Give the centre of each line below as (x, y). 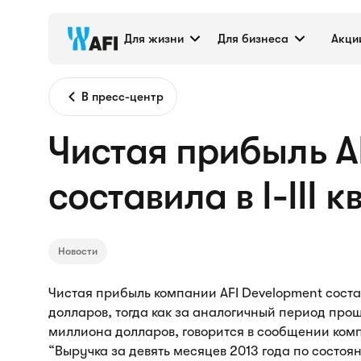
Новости (78, 251)
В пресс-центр (122, 97)
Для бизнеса (253, 39)
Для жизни (154, 39)
